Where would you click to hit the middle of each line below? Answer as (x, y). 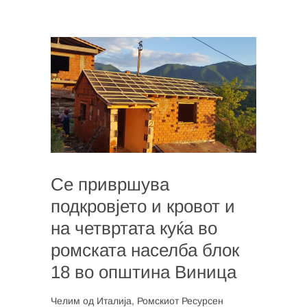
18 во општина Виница (144, 272)
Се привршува (110, 184)
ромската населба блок (145, 250)
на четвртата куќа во (134, 228)
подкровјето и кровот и (143, 206)
